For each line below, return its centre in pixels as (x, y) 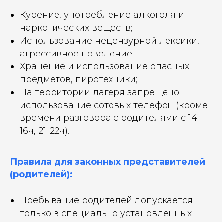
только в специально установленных (106, 213)
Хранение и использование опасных (105, 66)
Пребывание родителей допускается (106, 200)
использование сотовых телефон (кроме (114, 105)
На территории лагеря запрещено (100, 92)
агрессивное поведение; (77, 53)
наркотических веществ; (76, 28)
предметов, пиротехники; (79, 79)
